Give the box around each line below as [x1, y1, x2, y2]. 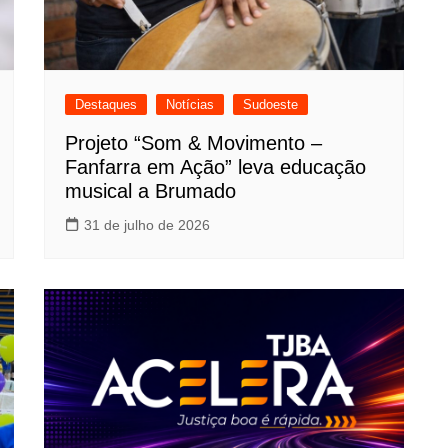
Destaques [75, 96, 137, 112]
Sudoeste [243, 96, 298, 112]
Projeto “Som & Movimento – [65, 131, 322, 154]
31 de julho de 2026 [84, 216, 210, 233]
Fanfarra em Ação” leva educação [65, 155, 366, 178]
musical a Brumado [65, 179, 236, 202]
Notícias [166, 96, 214, 112]
